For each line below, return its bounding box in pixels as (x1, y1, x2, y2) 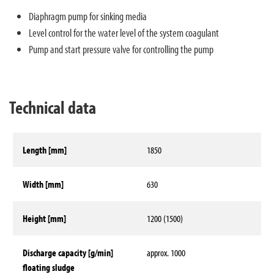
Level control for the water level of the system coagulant (29, 24, 219, 40)
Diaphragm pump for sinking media (29, 8, 147, 23)
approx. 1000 (146, 246, 185, 259)
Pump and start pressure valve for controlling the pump (29, 41, 213, 56)
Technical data (9, 95, 96, 118)
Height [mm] (22, 212, 66, 224)
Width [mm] (22, 177, 64, 190)
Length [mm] (22, 143, 67, 156)
